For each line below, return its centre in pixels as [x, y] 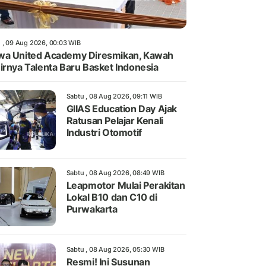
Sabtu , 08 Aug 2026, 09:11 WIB [114, 96]
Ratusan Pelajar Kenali [115, 121]
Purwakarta [92, 209]
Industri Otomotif [104, 133]
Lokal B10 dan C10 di [112, 197]
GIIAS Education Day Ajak [121, 109]
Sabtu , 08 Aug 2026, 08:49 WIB [115, 173]
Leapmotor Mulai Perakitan [126, 186]
